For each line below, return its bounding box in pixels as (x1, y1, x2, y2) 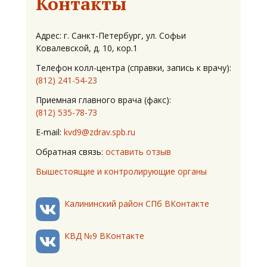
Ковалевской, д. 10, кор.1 (36, 42, 138, 54)
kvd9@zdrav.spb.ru (64, 126, 135, 138)
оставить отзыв (105, 146, 171, 157)
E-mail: (36, 126, 64, 138)
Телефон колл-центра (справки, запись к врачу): (36, 62, 231, 73)
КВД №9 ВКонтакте (64, 230, 144, 241)
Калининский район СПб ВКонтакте (64, 198, 209, 209)
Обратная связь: (36, 146, 105, 157)
